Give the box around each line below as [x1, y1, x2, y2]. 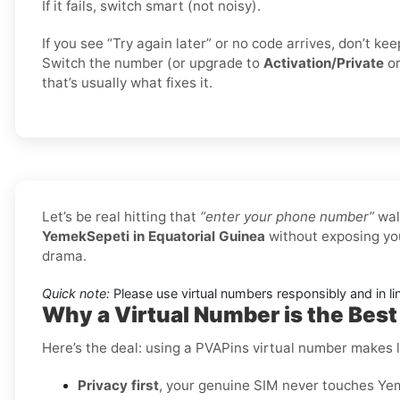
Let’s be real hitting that [42, 208, 200, 226]
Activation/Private [263, 54, 384, 72]
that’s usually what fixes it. [42, 74, 212, 92]
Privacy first [78, 377, 159, 395]
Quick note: [42, 286, 110, 302]
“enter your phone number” [200, 208, 374, 226]
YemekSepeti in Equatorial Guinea [42, 228, 265, 246]
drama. [42, 247, 87, 265]
